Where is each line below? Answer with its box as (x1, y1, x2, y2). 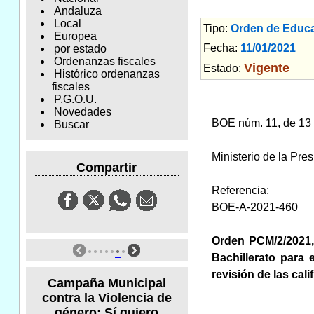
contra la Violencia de (41, 290, 172, 305)
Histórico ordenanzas (53, 68, 160, 81)
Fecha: (203, 41, 240, 54)
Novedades (53, 106, 111, 118)
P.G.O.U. (53, 93, 97, 106)
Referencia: (211, 184, 269, 196)
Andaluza (53, 5, 102, 18)
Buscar (53, 118, 89, 131)
